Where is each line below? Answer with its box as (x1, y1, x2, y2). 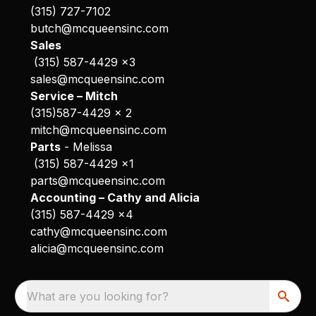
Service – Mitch (30, 88, 118, 103)
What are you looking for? (27, 288, 169, 303)
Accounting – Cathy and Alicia (30, 190, 200, 205)
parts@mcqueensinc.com (30, 173, 165, 188)
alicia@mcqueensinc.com (30, 241, 164, 255)
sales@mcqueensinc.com (30, 71, 164, 86)
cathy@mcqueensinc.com (30, 224, 167, 238)
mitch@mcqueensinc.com (30, 122, 166, 137)
